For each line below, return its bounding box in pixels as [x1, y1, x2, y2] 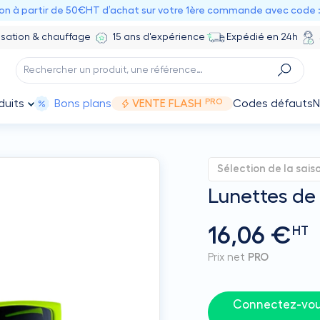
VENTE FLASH [131, 98, 201, 109]
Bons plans [54, 98, 112, 109]
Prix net [208, 252, 249, 263]
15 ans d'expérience [111, 32, 205, 42]
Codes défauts [232, 98, 313, 109]
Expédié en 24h [226, 32, 298, 42]
